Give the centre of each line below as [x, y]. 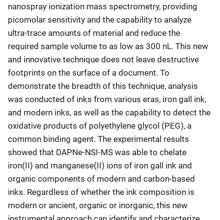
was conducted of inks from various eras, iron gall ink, [107, 99]
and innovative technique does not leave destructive [103, 59]
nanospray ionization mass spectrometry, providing [103, 6]
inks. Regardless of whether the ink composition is [101, 192]
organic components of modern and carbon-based [101, 179]
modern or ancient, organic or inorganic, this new [98, 205]
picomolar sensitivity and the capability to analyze [100, 19]
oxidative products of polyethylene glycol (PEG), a [100, 125]
